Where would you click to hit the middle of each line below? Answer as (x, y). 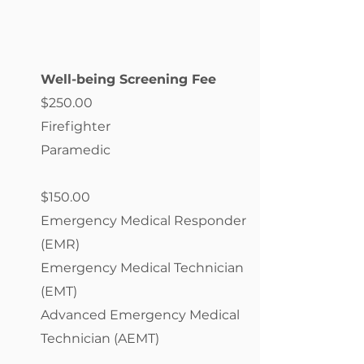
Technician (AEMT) (100, 338)
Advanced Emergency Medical (140, 315)
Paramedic (76, 150)
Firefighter (76, 126)
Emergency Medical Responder (143, 221)
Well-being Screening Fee (128, 79)
